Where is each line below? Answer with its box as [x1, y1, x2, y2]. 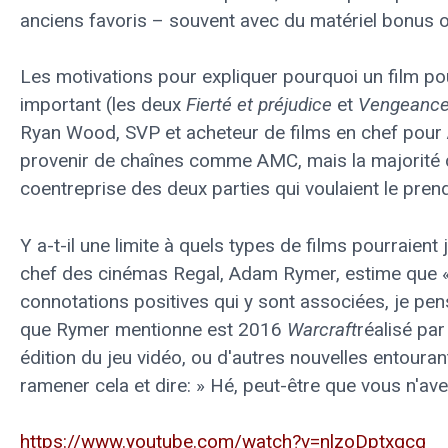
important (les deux [20, 93, 186, 117]
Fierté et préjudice [186, 93, 332, 117]
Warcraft [287, 317, 357, 341]
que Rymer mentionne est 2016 [20, 317, 287, 341]
